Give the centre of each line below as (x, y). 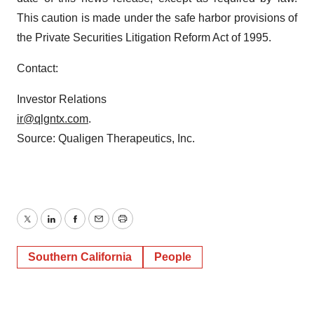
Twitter (43, 227)
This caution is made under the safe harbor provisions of (157, 18)
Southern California (80, 257)
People (173, 257)
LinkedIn (71, 227)
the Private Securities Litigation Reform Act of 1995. (144, 37)
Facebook (99, 227)
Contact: (37, 68)
